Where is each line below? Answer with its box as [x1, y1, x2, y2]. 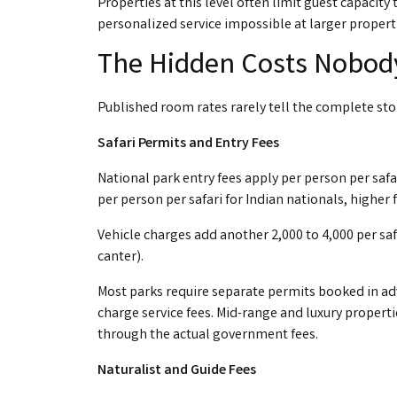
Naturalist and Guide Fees [97, 360, 256, 381]
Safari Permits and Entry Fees [97, 133, 279, 154]
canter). [97, 246, 144, 268]
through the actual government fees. [97, 324, 318, 346]
